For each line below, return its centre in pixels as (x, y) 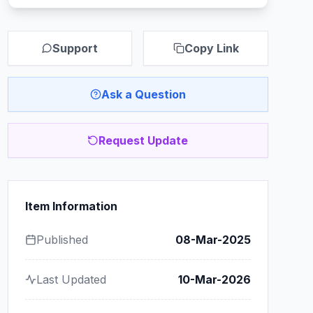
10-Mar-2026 (214, 279)
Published (62, 240)
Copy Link (211, 48)
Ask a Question (143, 94)
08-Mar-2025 (213, 240)
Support (75, 48)
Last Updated (71, 279)
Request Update (144, 140)
